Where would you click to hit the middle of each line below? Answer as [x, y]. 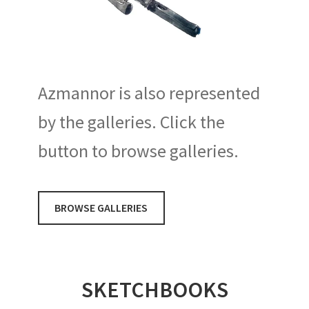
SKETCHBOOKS [154, 290]
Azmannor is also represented [149, 93]
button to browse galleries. [138, 151]
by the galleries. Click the [131, 122]
